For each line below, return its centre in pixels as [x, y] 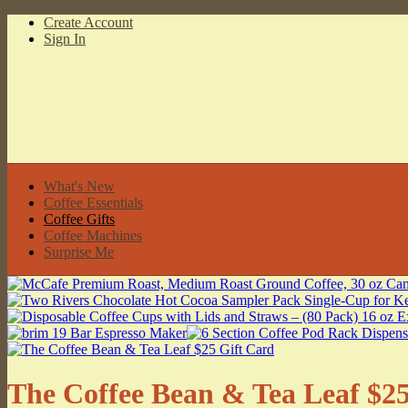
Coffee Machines [93, 235]
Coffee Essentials [93, 202]
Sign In [65, 39]
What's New [79, 186]
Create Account [88, 22]
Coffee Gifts [79, 219]
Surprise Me [79, 251]
